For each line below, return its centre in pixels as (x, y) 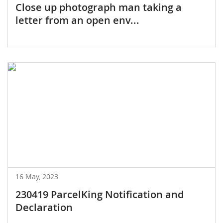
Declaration (44, 207)
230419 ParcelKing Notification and (100, 194)
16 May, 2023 (37, 176)
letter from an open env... (77, 20)
